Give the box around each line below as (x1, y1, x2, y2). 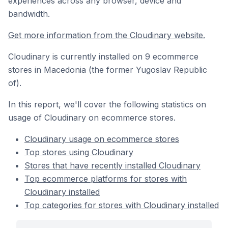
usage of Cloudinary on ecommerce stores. (8, 112, 176, 123)
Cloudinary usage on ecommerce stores (24, 134, 179, 144)
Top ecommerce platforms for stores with (24, 174, 187, 184)
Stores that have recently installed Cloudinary (24, 160, 201, 170)
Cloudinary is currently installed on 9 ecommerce (8, 51, 198, 62)
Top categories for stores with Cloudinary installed (24, 200, 219, 210)
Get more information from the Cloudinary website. (8, 30, 205, 40)
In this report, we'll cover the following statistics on (8, 99, 206, 109)
